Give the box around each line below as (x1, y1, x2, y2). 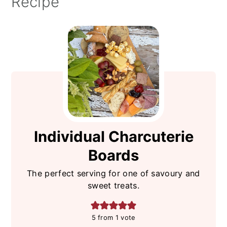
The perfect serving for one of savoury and (27, 168, 200, 178)
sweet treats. (88, 180, 139, 191)
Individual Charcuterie (33, 127, 194, 145)
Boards (88, 146, 139, 164)
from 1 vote (95, 213, 136, 221)
